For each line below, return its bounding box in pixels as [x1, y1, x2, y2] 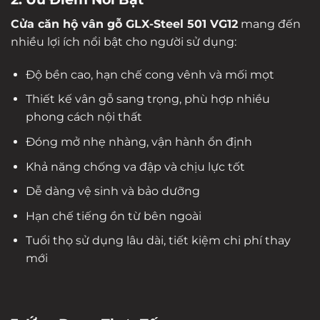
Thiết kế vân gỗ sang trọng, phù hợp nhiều [25, 92, 270, 106]
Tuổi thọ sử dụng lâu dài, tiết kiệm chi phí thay [25, 234, 291, 248]
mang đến [238, 17, 301, 31]
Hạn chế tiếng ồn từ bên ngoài [25, 209, 201, 223]
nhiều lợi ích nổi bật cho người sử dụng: [11, 35, 236, 49]
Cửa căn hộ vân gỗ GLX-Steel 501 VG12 [11, 17, 238, 31]
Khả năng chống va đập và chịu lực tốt [25, 159, 245, 174]
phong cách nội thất [25, 110, 142, 124]
